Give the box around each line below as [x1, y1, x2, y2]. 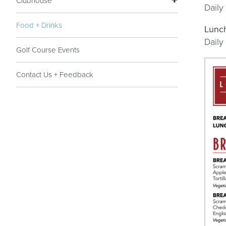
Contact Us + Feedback [16, 70, 93, 79]
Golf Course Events [16, 45, 80, 54]
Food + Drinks [16, 21, 62, 30]
